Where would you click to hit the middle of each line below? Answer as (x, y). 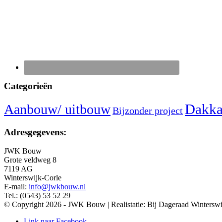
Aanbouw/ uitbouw (57, 109)
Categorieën (28, 86)
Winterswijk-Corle (33, 178)
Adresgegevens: (35, 132)
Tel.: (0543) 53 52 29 (37, 196)
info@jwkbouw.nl (57, 187)
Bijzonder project (148, 110)
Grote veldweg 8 (30, 160)
